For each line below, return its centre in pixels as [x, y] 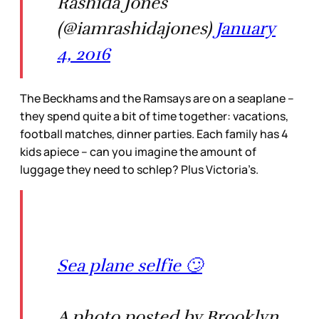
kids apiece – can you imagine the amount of [138, 151]
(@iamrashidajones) [136, 28]
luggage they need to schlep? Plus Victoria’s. [139, 169]
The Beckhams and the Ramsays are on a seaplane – [157, 98]
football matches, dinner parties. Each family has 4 [154, 134]
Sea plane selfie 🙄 [130, 265]
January [246, 28]
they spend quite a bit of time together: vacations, [154, 116]
